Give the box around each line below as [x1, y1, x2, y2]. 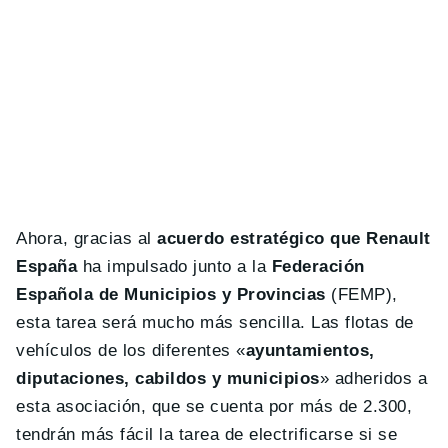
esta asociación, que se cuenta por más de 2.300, [16, 397, 413, 417]
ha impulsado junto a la [77, 257, 272, 277]
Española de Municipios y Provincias [16, 285, 326, 305]
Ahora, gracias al [16, 229, 158, 249]
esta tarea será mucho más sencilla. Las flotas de [16, 313, 414, 333]
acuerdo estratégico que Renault [157, 229, 431, 249]
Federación [271, 257, 365, 277]
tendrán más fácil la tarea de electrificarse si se [16, 425, 398, 445]
